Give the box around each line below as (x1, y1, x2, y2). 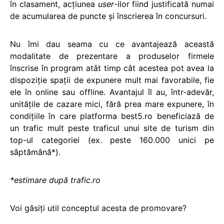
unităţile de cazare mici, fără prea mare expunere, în (10, 98, 214, 109)
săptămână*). (10, 146, 60, 157)
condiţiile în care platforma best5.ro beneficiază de (10, 110, 214, 121)
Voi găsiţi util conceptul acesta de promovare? (10, 202, 186, 213)
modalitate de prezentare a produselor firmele (10, 50, 214, 61)
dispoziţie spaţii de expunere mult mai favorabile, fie (10, 74, 214, 85)
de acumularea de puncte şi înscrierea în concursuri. (10, 10, 206, 21)
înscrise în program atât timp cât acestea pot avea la (10, 62, 214, 73)
